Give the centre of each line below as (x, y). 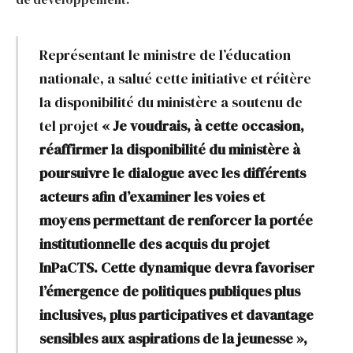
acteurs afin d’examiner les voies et (152, 197)
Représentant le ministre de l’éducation (165, 55)
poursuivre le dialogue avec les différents (172, 173)
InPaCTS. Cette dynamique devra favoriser (176, 268)
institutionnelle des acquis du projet (154, 244)
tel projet (69, 126)
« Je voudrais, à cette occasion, (201, 126)
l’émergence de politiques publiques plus (169, 291)
